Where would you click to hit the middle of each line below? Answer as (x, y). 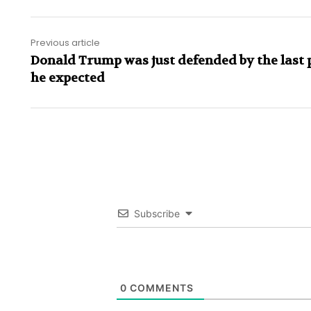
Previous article (65, 43)
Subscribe (157, 214)
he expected (68, 78)
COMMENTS (161, 288)
